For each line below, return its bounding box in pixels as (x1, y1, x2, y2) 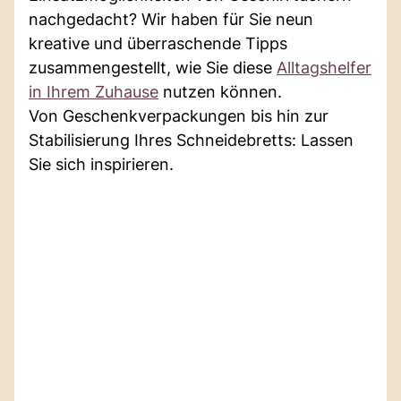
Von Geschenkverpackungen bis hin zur (29, 106, 328, 125)
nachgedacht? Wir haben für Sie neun (29, 9, 313, 29)
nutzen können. (158, 81, 282, 101)
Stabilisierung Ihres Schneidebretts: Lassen (29, 130, 354, 149)
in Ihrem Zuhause (29, 81, 158, 101)
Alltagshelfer (277, 57, 371, 77)
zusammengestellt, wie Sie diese (29, 57, 277, 77)
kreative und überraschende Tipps (29, 33, 287, 53)
